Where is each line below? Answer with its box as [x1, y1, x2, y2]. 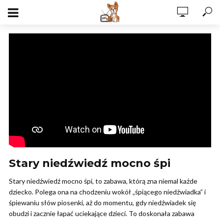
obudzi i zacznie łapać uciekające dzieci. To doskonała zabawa [9, 209, 194, 218]
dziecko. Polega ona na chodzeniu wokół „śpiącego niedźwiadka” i [9, 187, 206, 196]
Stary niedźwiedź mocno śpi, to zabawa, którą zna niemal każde [9, 176, 197, 185]
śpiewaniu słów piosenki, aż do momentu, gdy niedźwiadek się [9, 198, 196, 207]
